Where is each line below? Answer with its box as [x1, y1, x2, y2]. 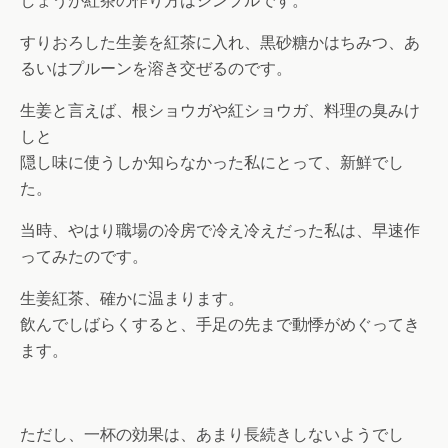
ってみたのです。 [20, 247, 148, 267]
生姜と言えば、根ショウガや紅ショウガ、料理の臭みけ [20, 101, 420, 121]
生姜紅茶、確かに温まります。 [20, 289, 244, 309]
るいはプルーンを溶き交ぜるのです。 [20, 59, 292, 79]
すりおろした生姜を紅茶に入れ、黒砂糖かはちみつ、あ [20, 33, 420, 53]
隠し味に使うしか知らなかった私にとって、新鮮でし [20, 153, 404, 173]
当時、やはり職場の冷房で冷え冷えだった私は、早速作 [20, 221, 420, 241]
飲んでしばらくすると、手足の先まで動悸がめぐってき [20, 315, 420, 335]
